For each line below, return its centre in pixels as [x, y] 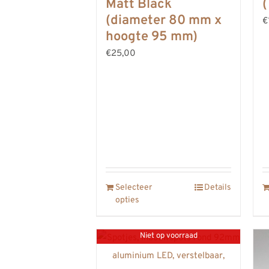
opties [127, 200]
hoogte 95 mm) [152, 37]
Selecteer [134, 187]
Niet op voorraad [168, 236]
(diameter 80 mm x [164, 21]
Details [218, 187]
